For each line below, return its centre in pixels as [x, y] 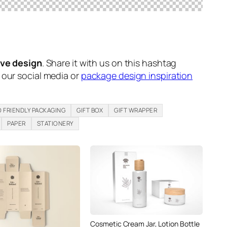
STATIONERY [55, 123]
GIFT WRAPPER [136, 110]
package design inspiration [137, 75]
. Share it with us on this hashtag [109, 63]
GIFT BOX [90, 110]
